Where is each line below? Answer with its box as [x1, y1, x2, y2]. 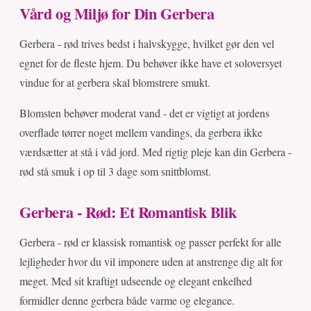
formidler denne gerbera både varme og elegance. [19, 293, 235, 308]
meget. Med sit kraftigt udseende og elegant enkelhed [19, 274, 252, 289]
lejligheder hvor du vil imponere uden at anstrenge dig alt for [19, 254, 283, 269]
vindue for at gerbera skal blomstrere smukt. [19, 75, 210, 90]
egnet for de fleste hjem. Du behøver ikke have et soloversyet [19, 56, 282, 71]
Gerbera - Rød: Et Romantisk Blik [19, 201, 237, 224]
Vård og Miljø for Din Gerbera [19, 2, 215, 26]
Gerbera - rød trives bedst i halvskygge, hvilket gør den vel [19, 36, 274, 51]
